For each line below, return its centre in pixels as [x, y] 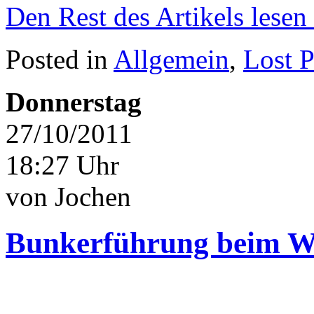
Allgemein [171, 59]
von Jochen [68, 196]
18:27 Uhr [62, 165]
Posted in [60, 59]
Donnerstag [74, 102]
